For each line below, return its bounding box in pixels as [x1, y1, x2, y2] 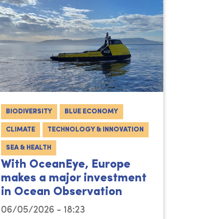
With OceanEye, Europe [1, 159, 131, 171]
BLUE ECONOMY [65, 108, 118, 116]
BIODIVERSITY [6, 108, 52, 116]
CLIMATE [6, 126, 35, 134]
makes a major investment [1, 173, 147, 185]
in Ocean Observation [1, 186, 122, 198]
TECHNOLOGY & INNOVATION [47, 126, 144, 134]
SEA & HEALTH [6, 144, 51, 152]
